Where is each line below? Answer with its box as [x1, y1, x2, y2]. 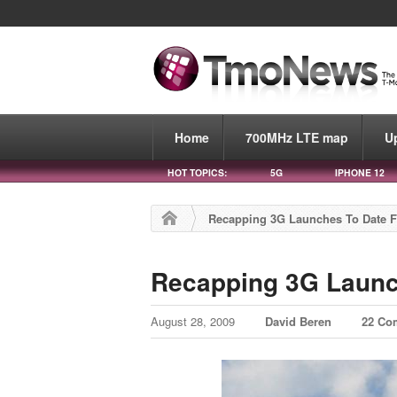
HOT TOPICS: [167, 165, 227, 179]
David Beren [265, 313, 332, 331]
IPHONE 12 [335, 165, 385, 179]
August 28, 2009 [151, 313, 239, 331]
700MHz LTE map [245, 128, 348, 146]
